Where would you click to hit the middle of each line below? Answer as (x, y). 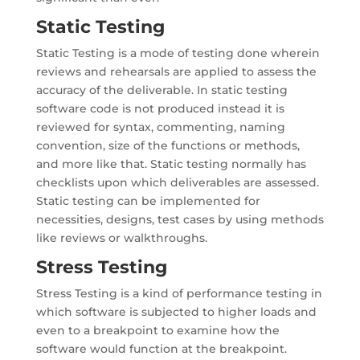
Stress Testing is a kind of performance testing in (179, 293)
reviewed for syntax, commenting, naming (160, 127)
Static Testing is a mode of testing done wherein (178, 53)
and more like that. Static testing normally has (171, 164)
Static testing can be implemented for (148, 201)
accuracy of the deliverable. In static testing (162, 90)
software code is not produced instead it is (160, 108)
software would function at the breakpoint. (161, 349)
